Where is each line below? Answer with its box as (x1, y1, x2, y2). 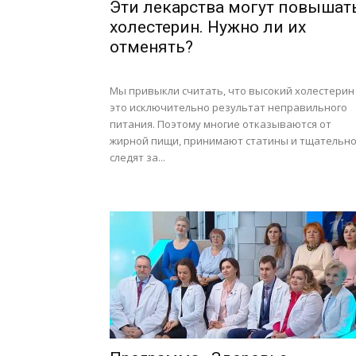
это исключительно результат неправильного (110, 100, 347, 114)
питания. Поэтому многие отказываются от (110, 117, 331, 131)
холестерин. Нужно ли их (110, 17, 306, 37)
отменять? (110, 37, 193, 56)
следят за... (110, 150, 165, 164)
